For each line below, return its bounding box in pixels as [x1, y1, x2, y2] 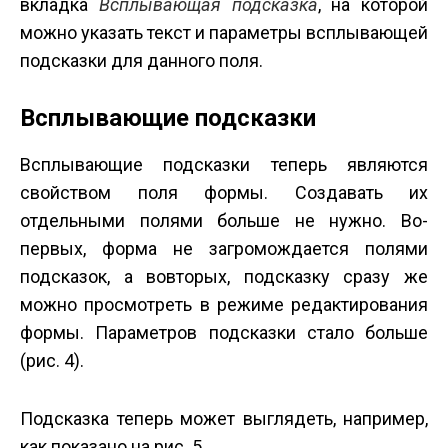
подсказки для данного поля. [20, 50, 263, 72]
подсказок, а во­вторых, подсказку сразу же [20, 266, 428, 288]
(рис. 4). [20, 350, 84, 372]
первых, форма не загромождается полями [20, 238, 428, 260]
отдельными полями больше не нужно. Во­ [20, 210, 428, 232]
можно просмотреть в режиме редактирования [20, 294, 428, 316]
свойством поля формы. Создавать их [20, 182, 428, 204]
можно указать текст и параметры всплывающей [20, 22, 428, 44]
